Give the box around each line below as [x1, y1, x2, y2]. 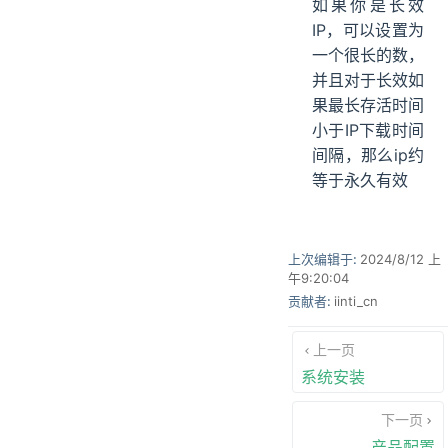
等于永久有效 [312, 170, 408, 191]
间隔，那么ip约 [312, 145, 424, 166]
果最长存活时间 [312, 95, 424, 116]
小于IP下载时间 [312, 120, 424, 141]
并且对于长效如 [312, 70, 424, 91]
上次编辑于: [288, 251, 360, 268]
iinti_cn [334, 293, 378, 310]
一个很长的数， [312, 45, 424, 66]
